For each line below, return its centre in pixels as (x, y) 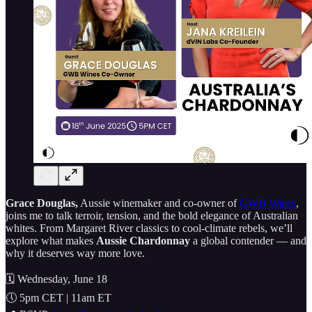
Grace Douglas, (42, 203)
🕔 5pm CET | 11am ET (58, 298)
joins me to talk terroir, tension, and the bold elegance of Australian (152, 216)
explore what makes (51, 241)
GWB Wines (268, 203)
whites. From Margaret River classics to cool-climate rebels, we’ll (149, 228)
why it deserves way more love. (75, 253)
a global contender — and (248, 241)
